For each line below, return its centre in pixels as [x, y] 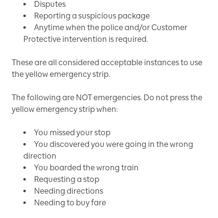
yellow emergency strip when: [65, 109]
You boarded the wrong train [86, 167]
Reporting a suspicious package [92, 16]
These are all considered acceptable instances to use [107, 62]
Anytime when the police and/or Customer [111, 27]
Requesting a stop [67, 179]
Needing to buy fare [70, 202]
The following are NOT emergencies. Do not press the [107, 97]
